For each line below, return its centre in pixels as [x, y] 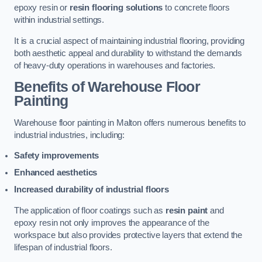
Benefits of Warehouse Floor [107, 87]
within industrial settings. [59, 20]
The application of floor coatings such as [90, 210]
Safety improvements [57, 156]
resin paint [187, 210]
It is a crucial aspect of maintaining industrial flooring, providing [130, 41]
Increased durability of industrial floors [92, 190]
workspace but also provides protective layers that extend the [128, 235]
